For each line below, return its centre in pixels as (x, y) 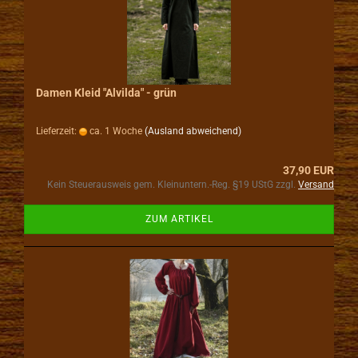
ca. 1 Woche (115, 131)
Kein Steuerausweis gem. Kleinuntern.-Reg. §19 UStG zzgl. (173, 185)
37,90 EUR (308, 170)
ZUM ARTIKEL (179, 219)
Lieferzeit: (58, 131)
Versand (316, 185)
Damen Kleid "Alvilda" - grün (106, 93)
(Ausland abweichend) (193, 131)
